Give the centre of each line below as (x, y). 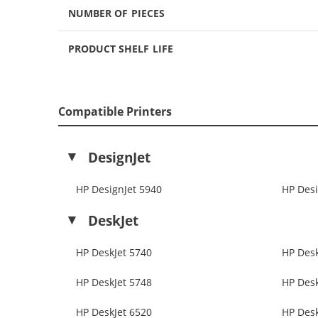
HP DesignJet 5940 (119, 190)
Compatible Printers (115, 111)
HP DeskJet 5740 (114, 253)
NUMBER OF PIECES (116, 13)
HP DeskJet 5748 (114, 283)
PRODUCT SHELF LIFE (121, 48)
